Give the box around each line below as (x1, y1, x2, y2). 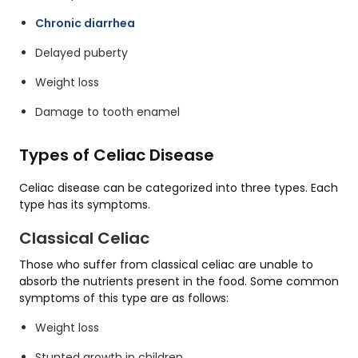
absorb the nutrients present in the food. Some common (19, 273, 339, 289)
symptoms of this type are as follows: (19, 290, 229, 306)
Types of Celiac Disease (19, 144, 214, 166)
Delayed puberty (35, 45, 128, 61)
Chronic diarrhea (35, 15, 135, 31)
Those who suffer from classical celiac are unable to (19, 257, 313, 272)
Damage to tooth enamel (35, 104, 180, 120)
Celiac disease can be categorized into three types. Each (19, 180, 338, 196)
